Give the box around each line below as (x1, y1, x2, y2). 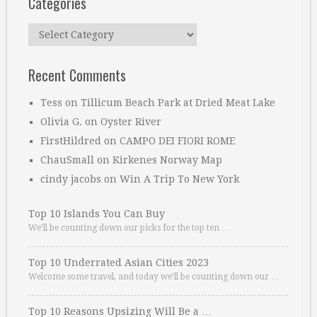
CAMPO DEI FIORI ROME (120, 135, 235, 146)
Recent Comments (28, 64, 126, 86)
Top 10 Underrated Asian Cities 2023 (28, 257, 209, 268)
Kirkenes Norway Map (113, 154, 222, 166)
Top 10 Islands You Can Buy (28, 208, 165, 219)
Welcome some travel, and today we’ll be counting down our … (28, 272, 279, 282)
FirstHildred (40, 135, 101, 146)
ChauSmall (40, 154, 94, 166)
